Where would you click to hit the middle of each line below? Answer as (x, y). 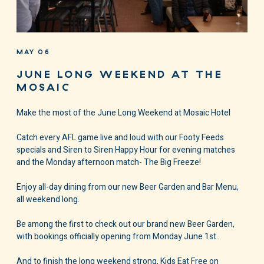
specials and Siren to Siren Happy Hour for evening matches (126, 150)
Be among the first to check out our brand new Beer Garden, (126, 224)
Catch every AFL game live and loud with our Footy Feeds (120, 138)
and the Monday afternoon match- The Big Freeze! (109, 162)
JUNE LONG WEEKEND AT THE (120, 75)
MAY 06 (33, 52)
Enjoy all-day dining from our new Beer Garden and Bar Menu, (128, 187)
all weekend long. (48, 199)
